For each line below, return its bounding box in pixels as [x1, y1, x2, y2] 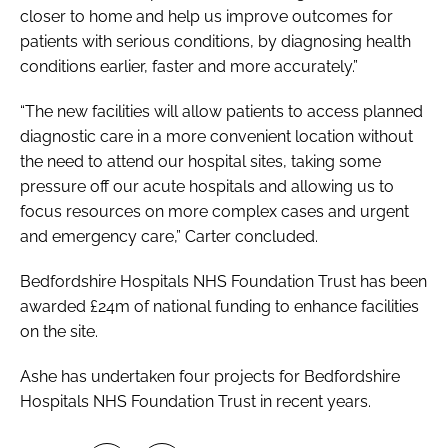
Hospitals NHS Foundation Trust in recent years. [20, 391, 371, 411]
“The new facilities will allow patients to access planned [20, 101, 423, 121]
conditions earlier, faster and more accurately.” [20, 56, 358, 76]
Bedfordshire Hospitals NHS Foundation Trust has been [20, 271, 427, 291]
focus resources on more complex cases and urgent [20, 201, 409, 221]
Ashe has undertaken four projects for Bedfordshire [20, 366, 400, 386]
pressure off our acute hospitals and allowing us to [20, 176, 394, 196]
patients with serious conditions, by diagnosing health [20, 31, 411, 51]
